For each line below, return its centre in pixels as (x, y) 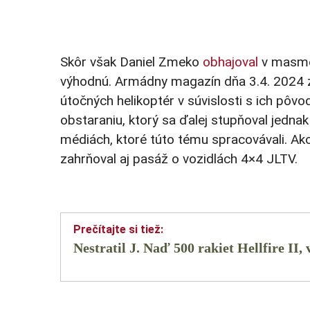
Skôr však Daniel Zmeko (131, 62)
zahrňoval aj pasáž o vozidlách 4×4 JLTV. (179, 159)
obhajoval (230, 62)
